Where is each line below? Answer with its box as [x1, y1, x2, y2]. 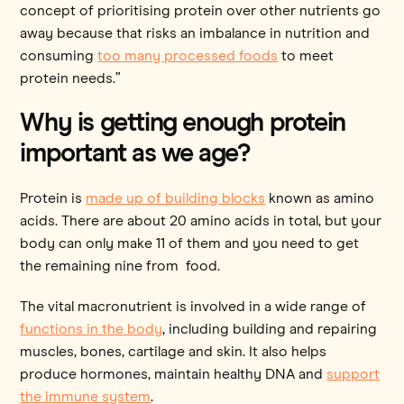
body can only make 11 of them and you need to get [20, 235, 360, 251]
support [326, 366, 381, 381]
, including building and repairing [162, 321, 378, 336]
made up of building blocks [86, 190, 266, 206]
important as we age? [20, 140, 250, 167]
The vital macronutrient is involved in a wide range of [20, 298, 367, 314]
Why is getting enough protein [20, 109, 345, 136]
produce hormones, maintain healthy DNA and [20, 366, 327, 381]
